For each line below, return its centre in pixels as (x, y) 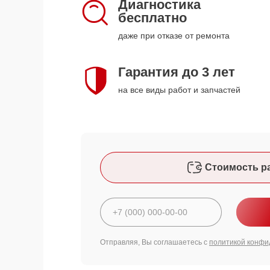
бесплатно (152, 18)
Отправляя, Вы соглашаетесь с (155, 242)
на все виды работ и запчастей (179, 90)
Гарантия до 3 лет (177, 72)
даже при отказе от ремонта (174, 36)
